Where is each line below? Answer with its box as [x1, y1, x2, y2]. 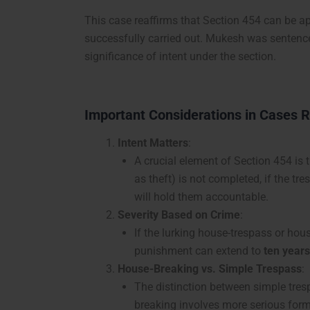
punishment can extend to [134, 244, 264, 257]
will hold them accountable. [134, 190, 268, 203]
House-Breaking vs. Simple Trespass [118, 262, 302, 275]
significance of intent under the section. [84, 49, 276, 63]
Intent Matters [118, 136, 188, 149]
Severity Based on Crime [118, 208, 240, 221]
